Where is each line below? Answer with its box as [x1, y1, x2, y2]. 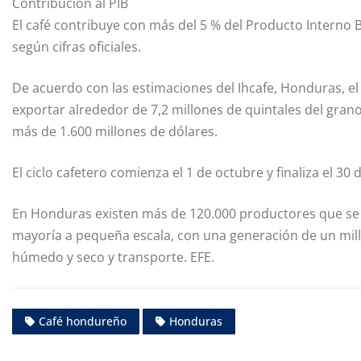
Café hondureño [39, 313, 127, 330]
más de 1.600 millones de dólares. [12, 122, 218, 140]
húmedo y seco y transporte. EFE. [12, 247, 214, 266]
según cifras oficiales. [12, 37, 141, 56]
